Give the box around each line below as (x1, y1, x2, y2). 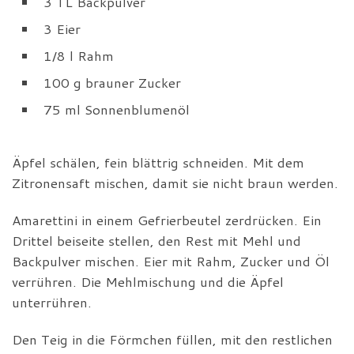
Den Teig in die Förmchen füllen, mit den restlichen (12, 330, 333, 348)
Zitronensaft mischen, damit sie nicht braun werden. (12, 173, 338, 192)
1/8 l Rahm (43, 46, 114, 65)
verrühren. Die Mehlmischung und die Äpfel (12, 272, 284, 291)
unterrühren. (12, 292, 92, 311)
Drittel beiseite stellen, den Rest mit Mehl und (12, 231, 301, 250)
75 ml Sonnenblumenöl (43, 100, 190, 119)
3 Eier (43, 19, 81, 38)
